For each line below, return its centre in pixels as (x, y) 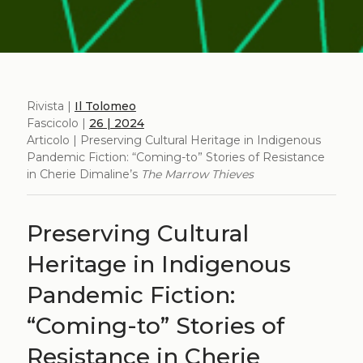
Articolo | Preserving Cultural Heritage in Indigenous (173, 140)
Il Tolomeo (105, 106)
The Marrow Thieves (197, 174)
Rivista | (50, 106)
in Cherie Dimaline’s (83, 174)
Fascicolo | (58, 123)
